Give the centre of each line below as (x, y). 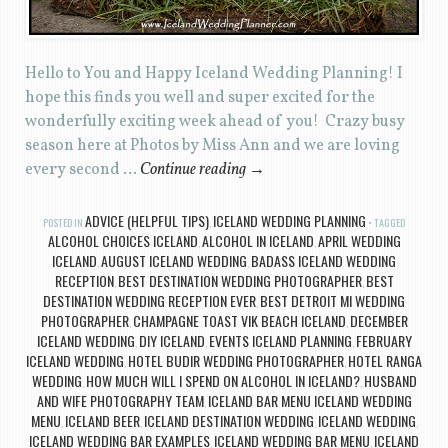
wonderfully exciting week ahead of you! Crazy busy (214, 122)
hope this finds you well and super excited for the (199, 98)
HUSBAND (390, 380)
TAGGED (389, 222)
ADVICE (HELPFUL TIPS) (147, 220)
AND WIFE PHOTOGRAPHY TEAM (120, 400)
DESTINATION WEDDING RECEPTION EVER (149, 300)
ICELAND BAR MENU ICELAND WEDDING (309, 400)
